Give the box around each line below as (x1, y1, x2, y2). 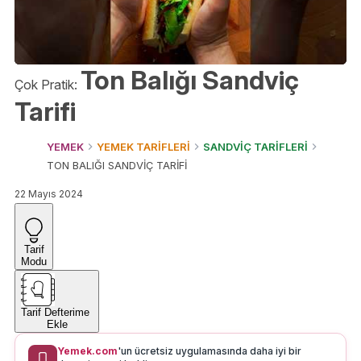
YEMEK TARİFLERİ (97, 139, 190, 153)
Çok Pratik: (15, 76, 81, 93)
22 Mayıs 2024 (15, 187, 83, 200)
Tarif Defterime (21, 305, 93, 318)
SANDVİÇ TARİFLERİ (203, 139, 308, 153)
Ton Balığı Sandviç (81, 64, 299, 96)
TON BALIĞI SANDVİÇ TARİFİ (47, 158, 187, 172)
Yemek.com (57, 345, 118, 358)
